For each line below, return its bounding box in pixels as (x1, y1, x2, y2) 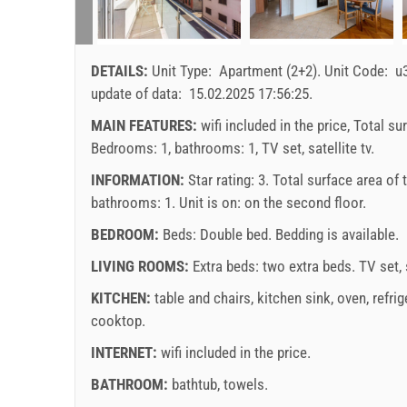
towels (223, 374, 264, 393)
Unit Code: (324, 61, 392, 80)
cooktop (91, 311, 142, 330)
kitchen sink (257, 288, 331, 307)
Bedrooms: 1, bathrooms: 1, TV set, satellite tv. (91, 138, 374, 157)
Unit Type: (152, 61, 215, 80)
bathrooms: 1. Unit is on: (91, 193, 244, 212)
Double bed (200, 224, 268, 243)
